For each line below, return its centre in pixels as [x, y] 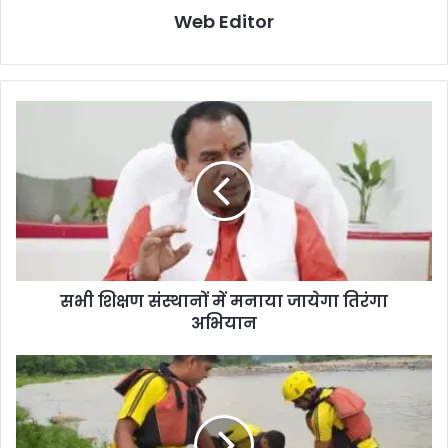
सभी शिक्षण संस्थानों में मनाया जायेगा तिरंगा [224, 301]
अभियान [224, 323]
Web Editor [224, 21]
